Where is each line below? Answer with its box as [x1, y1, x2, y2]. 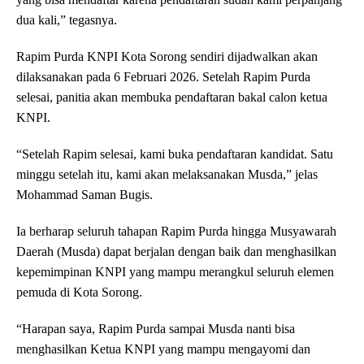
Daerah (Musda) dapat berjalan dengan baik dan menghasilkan [16, 245, 336, 259]
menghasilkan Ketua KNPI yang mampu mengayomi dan [16, 342, 310, 357]
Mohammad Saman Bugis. [16, 188, 153, 202]
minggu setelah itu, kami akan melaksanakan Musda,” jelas [16, 167, 318, 182]
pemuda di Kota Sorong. [16, 285, 142, 300]
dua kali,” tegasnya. [16, 13, 117, 28]
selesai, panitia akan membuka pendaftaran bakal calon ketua [16, 90, 327, 105]
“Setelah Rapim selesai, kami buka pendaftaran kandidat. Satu [16, 147, 333, 162]
